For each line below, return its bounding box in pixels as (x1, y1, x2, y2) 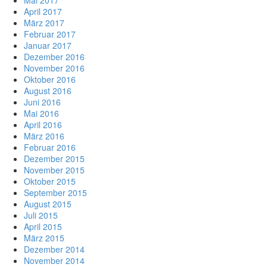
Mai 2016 (24, 107, 59, 119)
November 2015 (24, 163, 85, 176)
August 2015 (24, 197, 72, 210)
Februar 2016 (24, 141, 76, 153)
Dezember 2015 (24, 152, 85, 164)
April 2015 (24, 220, 62, 232)
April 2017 (24, 5, 62, 17)
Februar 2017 (24, 27, 76, 40)
